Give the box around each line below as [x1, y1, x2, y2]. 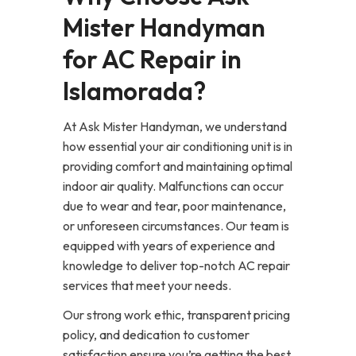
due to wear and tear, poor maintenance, [63, 198, 286, 214]
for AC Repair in [63, 44, 242, 75]
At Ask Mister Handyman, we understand [63, 118, 287, 134]
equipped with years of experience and [63, 238, 275, 253]
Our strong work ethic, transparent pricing [63, 307, 290, 323]
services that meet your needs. [63, 277, 231, 293]
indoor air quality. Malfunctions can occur [63, 178, 284, 194]
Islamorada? [63, 75, 206, 106]
